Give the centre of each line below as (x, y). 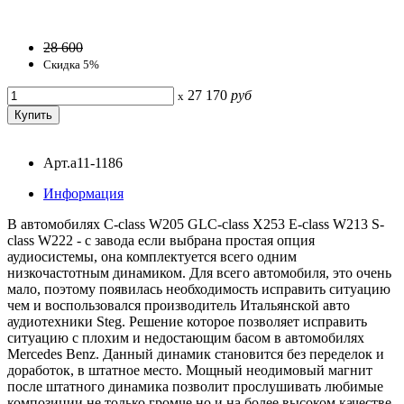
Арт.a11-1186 (83, 162)
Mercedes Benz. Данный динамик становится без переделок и (196, 353)
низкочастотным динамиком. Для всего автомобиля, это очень (199, 272)
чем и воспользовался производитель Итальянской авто (179, 305)
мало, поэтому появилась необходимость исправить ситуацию (199, 289)
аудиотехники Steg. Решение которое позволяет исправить (187, 321)
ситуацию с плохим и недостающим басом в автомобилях (186, 337)
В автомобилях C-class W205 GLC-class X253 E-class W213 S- (196, 224)
